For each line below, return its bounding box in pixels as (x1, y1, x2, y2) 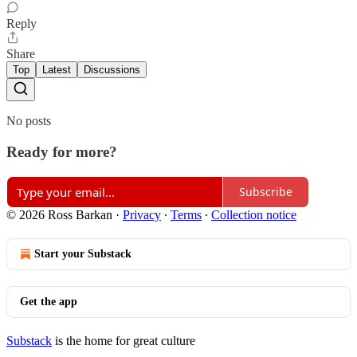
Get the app (20, 295, 77, 308)
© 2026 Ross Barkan (6, 207, 112, 222)
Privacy (123, 207, 161, 222)
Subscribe (239, 184, 292, 199)
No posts (6, 114, 51, 128)
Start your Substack (34, 247, 131, 260)
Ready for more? (6, 143, 117, 160)
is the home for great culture (52, 333, 195, 347)
